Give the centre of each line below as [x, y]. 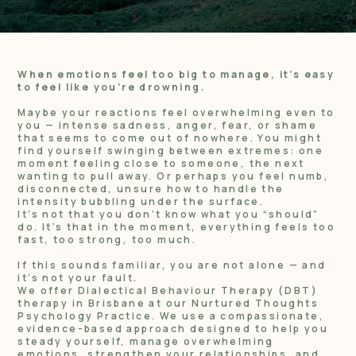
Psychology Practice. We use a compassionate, [171, 315]
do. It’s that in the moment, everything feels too [176, 226]
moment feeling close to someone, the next [161, 163]
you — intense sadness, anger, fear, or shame [167, 125]
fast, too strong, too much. [107, 239]
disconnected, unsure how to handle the [151, 188]
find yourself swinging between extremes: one [170, 150]
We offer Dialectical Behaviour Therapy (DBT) [168, 290]
